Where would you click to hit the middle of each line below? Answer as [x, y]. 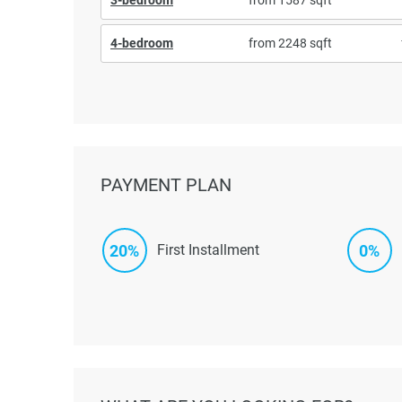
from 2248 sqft [290, 43]
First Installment [208, 250]
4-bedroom [142, 43]
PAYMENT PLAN [166, 184]
